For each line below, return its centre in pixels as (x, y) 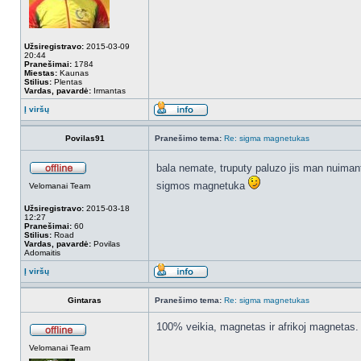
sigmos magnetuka (202, 186)
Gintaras (85, 300)
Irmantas (108, 91)
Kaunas (73, 73)
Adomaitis (42, 253)
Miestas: (41, 73)
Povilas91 (85, 138)
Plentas (67, 82)
